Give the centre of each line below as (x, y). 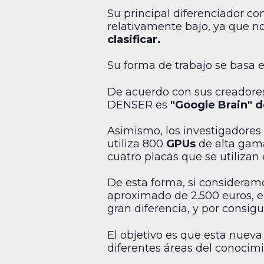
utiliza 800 (137, 143)
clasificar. (134, 39)
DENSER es (139, 105)
